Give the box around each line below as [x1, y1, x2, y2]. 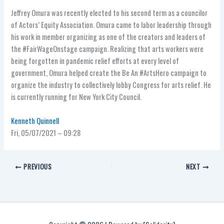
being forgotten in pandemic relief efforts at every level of [11, 55, 179, 66]
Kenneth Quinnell [11, 115, 59, 126]
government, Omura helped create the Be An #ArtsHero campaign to [11, 67, 207, 78]
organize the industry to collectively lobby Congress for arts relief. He [11, 79, 211, 90]
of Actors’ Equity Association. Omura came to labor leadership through [11, 19, 212, 30]
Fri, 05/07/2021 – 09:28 [11, 127, 81, 138]
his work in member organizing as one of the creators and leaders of [11, 31, 206, 42]
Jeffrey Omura [11, 7, 50, 18]
